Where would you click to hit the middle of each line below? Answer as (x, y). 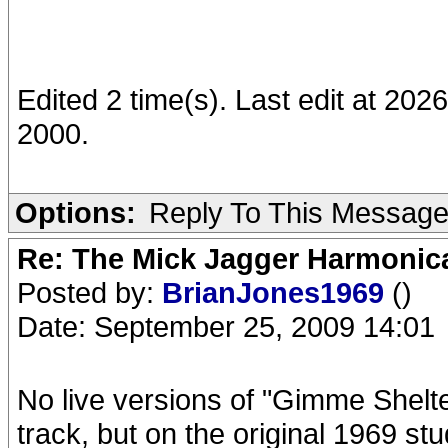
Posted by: (89, 292)
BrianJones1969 (277, 292)
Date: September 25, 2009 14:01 (226, 326)
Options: (75, 212)
